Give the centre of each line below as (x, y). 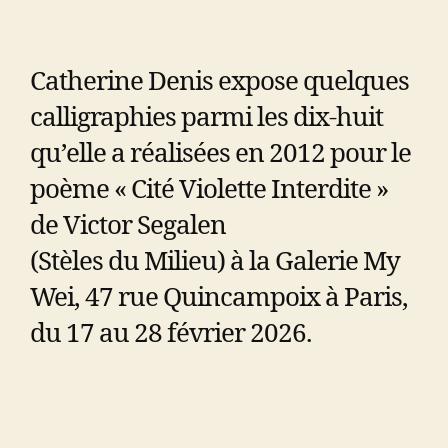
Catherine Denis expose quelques (219, 81)
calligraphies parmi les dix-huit (206, 117)
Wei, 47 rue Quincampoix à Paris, (219, 297)
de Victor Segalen (128, 225)
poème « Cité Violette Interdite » (209, 189)
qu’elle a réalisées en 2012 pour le (220, 153)
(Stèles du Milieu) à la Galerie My (215, 261)
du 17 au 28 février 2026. (171, 333)
